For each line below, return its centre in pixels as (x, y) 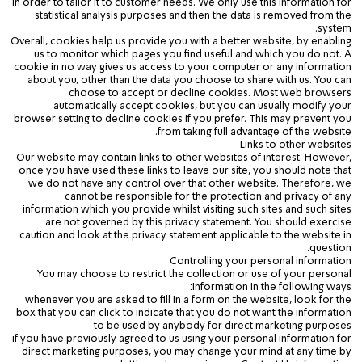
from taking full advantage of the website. (255, 132)
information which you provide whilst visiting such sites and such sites (187, 209)
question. (330, 248)
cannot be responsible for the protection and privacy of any (208, 196)
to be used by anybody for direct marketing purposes (223, 326)
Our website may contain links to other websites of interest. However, (184, 158)
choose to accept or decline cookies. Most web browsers (210, 93)
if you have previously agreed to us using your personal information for (182, 339)
